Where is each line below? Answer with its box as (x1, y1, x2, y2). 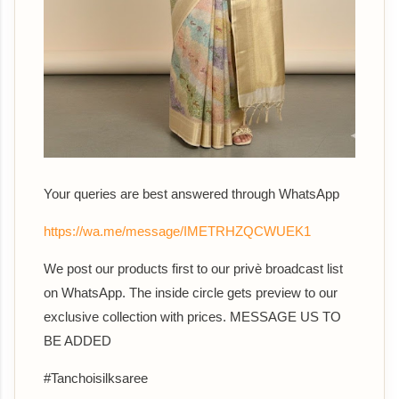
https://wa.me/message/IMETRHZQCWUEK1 (44, 223, 311, 239)
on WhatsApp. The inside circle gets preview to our (44, 284, 338, 300)
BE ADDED (44, 332, 111, 348)
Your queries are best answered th (44, 185, 242, 201)
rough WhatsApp (242, 185, 339, 201)
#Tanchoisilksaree (44, 370, 155, 386)
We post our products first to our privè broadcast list (44, 260, 343, 276)
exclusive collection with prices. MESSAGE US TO (44, 308, 341, 324)
